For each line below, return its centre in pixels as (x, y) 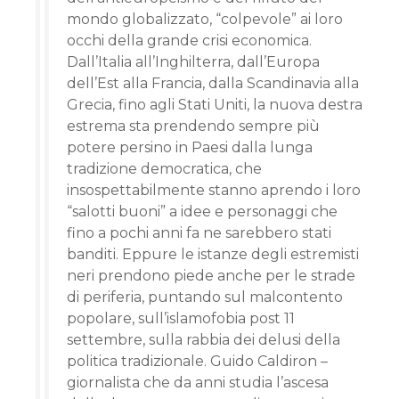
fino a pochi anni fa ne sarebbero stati (199, 233)
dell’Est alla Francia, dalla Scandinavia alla (213, 83)
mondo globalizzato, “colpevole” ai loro (205, 19)
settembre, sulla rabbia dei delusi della (204, 340)
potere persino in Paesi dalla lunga (190, 147)
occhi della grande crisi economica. (189, 41)
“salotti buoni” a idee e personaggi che (202, 212)
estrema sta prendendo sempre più (193, 126)
